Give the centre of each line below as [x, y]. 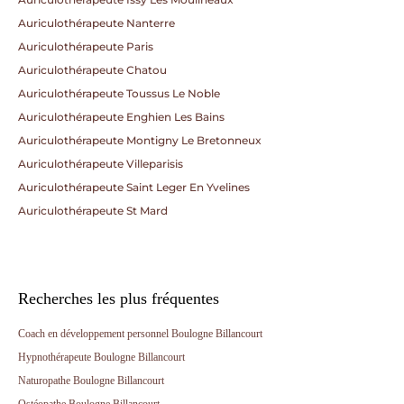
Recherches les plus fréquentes [119, 298]
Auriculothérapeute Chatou [92, 70]
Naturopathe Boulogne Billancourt [91, 381]
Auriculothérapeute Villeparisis [101, 164]
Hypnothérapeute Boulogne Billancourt [101, 357]
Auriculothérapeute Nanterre [96, 23]
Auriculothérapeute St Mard [93, 211]
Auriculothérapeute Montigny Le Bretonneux [140, 140]
